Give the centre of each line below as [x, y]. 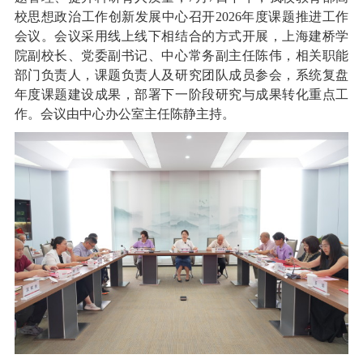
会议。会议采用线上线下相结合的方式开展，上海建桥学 [181, 36]
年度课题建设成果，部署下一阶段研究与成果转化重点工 [181, 94]
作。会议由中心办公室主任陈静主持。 [124, 113]
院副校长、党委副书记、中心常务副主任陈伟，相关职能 [181, 55]
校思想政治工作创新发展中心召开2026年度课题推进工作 [181, 16]
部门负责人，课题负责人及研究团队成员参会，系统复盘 [181, 75]
